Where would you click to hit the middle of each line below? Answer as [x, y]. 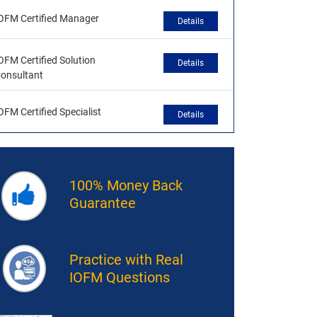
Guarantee [102, 203]
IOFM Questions [119, 277]
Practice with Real [126, 259]
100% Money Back [126, 185]
